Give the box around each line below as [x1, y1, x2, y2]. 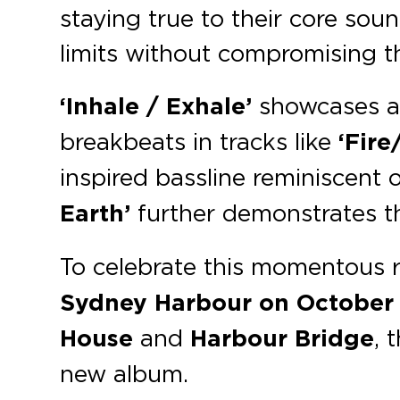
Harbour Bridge [190, 323, 375, 354]
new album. [60, 359, 189, 388]
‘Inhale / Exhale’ [60, 91, 253, 122]
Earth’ [60, 198, 131, 229]
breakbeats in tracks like [60, 127, 339, 156]
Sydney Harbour [60, 287, 253, 319]
